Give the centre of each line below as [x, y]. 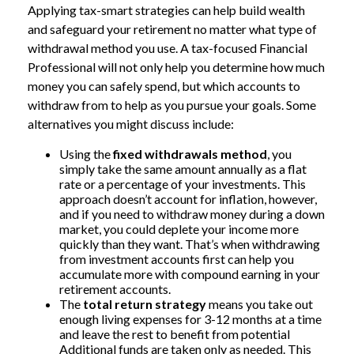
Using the [86, 154]
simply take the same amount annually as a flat [183, 169]
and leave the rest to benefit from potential [175, 334]
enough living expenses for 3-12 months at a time [190, 319]
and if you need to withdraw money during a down [192, 214]
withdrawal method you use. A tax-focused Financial [168, 48]
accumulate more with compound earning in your [190, 274]
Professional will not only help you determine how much [176, 67]
